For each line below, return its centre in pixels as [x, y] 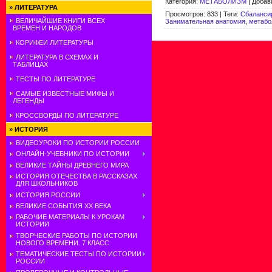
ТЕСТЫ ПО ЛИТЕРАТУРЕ [56, 79]
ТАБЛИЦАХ [29, 64]
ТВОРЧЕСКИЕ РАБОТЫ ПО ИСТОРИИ [76, 235]
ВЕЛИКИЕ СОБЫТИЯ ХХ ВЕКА [63, 206]
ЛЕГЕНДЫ [27, 101]
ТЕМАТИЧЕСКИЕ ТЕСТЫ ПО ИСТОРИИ [79, 254]
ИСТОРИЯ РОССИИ [48, 195]
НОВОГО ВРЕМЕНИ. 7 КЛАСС [63, 243]
